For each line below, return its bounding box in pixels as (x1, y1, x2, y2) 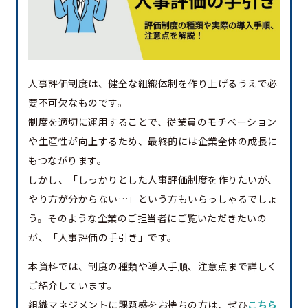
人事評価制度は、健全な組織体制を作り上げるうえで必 (28, 76, 278, 91)
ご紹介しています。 (28, 278, 118, 293)
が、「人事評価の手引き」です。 (28, 230, 177, 245)
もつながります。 (28, 153, 107, 168)
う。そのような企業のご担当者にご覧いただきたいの (28, 211, 267, 225)
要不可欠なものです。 (28, 96, 127, 110)
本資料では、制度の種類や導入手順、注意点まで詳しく (28, 259, 278, 274)
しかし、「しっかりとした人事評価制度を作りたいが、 (28, 173, 278, 187)
